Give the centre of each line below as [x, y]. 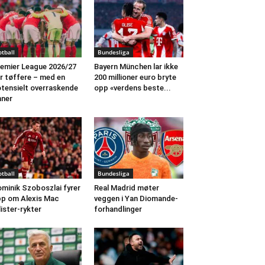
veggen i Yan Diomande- [136, 198]
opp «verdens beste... [132, 88]
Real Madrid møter [126, 188]
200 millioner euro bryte [135, 77]
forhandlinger [118, 209]
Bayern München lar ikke [136, 66]
